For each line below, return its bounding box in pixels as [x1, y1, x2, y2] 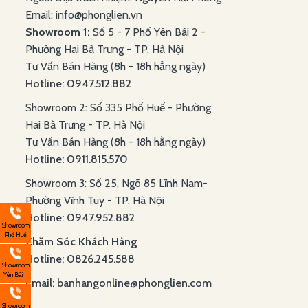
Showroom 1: [25, 25, 90, 39]
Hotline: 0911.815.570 [25, 153, 131, 166]
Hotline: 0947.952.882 [25, 211, 135, 225]
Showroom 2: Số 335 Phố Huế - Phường [25, 101, 211, 115]
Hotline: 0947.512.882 [25, 77, 131, 91]
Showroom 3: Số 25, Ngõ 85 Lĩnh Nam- [25, 177, 208, 190]
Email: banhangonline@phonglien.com [25, 276, 212, 290]
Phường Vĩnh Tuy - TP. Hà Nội [25, 194, 170, 208]
